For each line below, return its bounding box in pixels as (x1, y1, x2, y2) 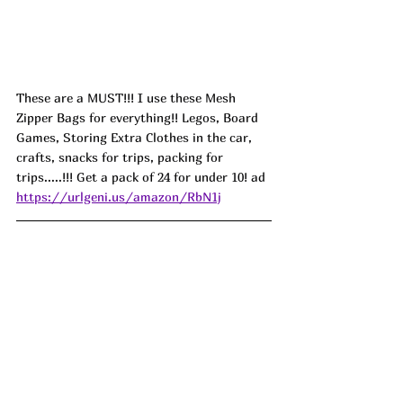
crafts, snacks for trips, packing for (16, 148, 227, 165)
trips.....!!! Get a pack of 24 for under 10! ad (16, 168, 265, 184)
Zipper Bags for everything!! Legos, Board (16, 109, 262, 125)
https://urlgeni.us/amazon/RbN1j (16, 188, 221, 204)
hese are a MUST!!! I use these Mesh (24, 89, 239, 105)
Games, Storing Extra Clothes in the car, (16, 129, 255, 145)
